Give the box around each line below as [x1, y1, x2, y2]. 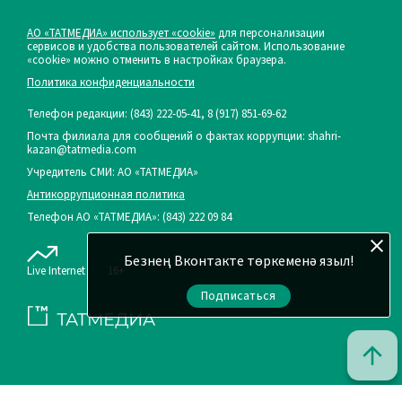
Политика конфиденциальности [27, 74, 195, 91]
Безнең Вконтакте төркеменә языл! [123, 251, 354, 271]
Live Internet [27, 262, 85, 279]
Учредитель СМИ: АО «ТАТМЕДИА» [27, 163, 198, 180]
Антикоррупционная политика [27, 186, 185, 203]
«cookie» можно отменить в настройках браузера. [27, 51, 286, 68]
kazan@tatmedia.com [27, 141, 136, 158]
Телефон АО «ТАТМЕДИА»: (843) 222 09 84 [27, 208, 232, 225]
